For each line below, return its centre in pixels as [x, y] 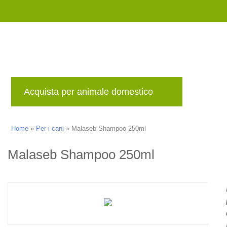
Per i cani [50, 128]
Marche [213, 94]
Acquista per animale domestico [88, 91]
